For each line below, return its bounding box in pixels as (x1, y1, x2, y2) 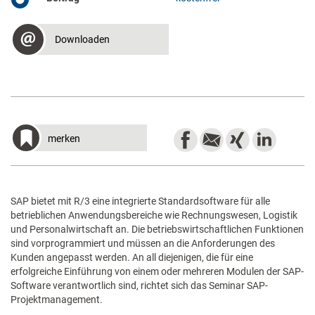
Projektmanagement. (11, 294, 103, 305)
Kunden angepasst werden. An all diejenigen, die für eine (11, 252, 253, 263)
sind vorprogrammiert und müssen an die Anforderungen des (11, 238, 275, 249)
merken (48, 133, 80, 144)
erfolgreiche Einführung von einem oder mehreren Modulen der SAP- (11, 266, 304, 277)
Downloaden (55, 34, 110, 45)
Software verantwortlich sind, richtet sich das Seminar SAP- (11, 280, 268, 291)
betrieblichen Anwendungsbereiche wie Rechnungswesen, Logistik (11, 210, 297, 221)
